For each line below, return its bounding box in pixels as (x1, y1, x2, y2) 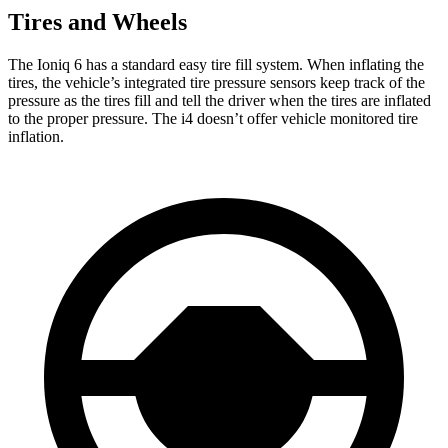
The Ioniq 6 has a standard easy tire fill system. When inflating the (8, 55, 424, 73)
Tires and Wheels (8, 8, 187, 35)
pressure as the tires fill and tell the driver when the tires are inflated (8, 91, 431, 109)
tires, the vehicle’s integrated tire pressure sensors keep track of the (8, 73, 425, 91)
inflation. (8, 127, 64, 145)
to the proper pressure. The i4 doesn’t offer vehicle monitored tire (8, 109, 418, 127)
